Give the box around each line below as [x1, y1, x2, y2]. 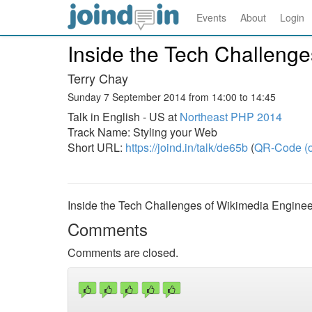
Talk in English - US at [68, 109, 180, 125]
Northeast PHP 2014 [180, 109, 282, 125]
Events [196, 10, 226, 24]
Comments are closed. [68, 244, 178, 260]
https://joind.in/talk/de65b [125, 139, 248, 155]
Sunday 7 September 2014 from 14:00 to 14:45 [68, 90, 276, 104]
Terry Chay [68, 69, 128, 87]
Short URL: [68, 139, 125, 155]
